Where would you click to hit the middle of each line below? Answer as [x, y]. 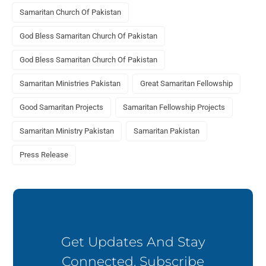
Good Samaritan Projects [61, 107]
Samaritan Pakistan [167, 131]
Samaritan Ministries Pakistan [70, 84]
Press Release [44, 155]
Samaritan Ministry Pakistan [67, 131]
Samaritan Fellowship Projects [174, 107]
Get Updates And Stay [133, 242]
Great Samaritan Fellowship [186, 84]
